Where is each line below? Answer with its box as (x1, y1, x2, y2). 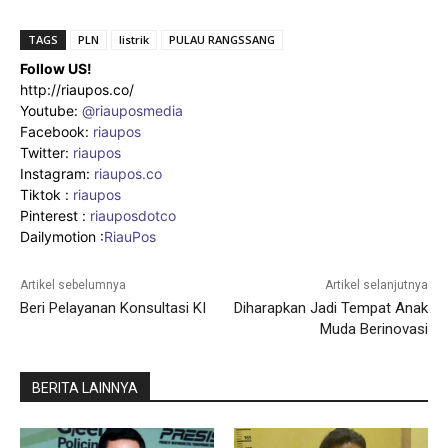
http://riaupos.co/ (20, 81, 134, 99)
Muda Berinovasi (319, 320, 428, 339)
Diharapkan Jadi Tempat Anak (233, 299, 428, 318)
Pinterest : (20, 207, 86, 225)
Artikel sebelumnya (20, 278, 126, 293)
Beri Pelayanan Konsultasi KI (20, 299, 206, 318)
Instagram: (20, 165, 94, 183)
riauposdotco (86, 207, 176, 225)
